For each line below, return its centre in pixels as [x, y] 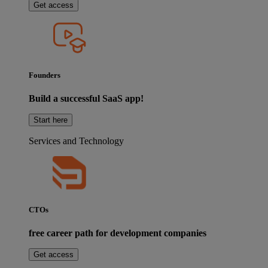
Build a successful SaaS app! [86, 98]
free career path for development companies [118, 233]
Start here [51, 120]
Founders [45, 75]
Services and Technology [76, 141]
